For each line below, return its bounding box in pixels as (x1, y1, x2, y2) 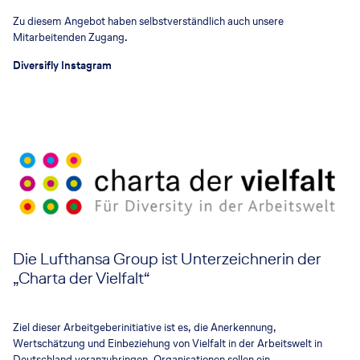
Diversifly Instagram (13, 58, 112, 74)
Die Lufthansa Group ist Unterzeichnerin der (13, 247, 321, 270)
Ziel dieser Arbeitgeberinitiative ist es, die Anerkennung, (13, 319, 276, 335)
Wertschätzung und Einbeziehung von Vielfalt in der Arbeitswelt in (13, 335, 322, 351)
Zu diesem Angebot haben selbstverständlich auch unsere (13, 14, 284, 30)
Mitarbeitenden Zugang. (13, 30, 128, 46)
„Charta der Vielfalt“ (13, 266, 149, 289)
